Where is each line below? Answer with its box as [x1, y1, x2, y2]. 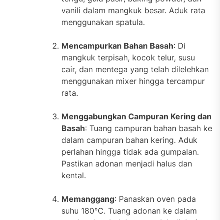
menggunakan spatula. [61, 17, 145, 27]
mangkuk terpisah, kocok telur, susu [61, 53, 195, 63]
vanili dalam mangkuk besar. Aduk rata [61, 5, 205, 16]
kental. [61, 170, 86, 181]
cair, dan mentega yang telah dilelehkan [61, 64, 209, 75]
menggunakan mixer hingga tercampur [61, 76, 205, 86]
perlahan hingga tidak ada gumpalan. [61, 147, 199, 157]
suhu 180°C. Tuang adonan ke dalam [61, 206, 197, 216]
